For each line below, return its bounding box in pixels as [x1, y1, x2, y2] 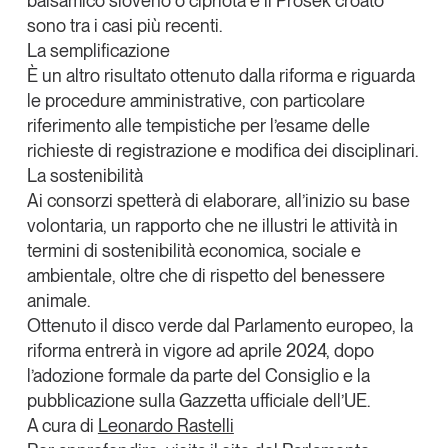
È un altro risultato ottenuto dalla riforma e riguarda [26, 64, 415, 86]
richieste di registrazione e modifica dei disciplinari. [26, 139, 418, 161]
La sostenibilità [26, 164, 143, 186]
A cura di [26, 414, 98, 436]
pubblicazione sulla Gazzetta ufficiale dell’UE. [26, 389, 370, 411]
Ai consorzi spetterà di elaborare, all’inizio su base [26, 189, 410, 211]
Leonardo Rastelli [97, 414, 234, 436]
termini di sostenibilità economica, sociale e [26, 239, 361, 261]
